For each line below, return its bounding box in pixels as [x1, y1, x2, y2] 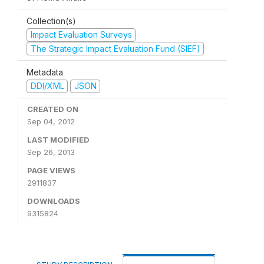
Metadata [27, 67, 63, 77]
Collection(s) [27, 16, 76, 26]
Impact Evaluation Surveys [30, 29, 132, 39]
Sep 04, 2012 [27, 116, 75, 126]
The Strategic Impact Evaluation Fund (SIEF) [30, 43, 200, 54]
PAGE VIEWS [27, 165, 75, 175]
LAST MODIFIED [27, 134, 90, 144]
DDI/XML [30, 81, 64, 91]
